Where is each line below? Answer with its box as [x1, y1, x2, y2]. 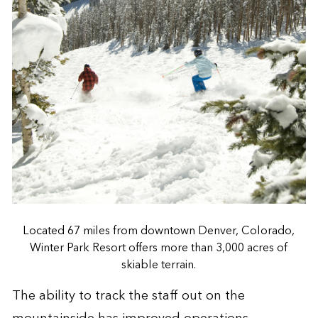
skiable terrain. [121, 254, 197, 275]
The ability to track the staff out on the [11, 284, 245, 307]
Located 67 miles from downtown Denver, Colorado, [23, 220, 295, 241]
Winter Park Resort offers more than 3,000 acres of [30, 237, 288, 258]
